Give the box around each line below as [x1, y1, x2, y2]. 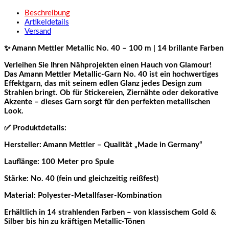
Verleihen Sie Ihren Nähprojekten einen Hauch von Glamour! [4, 61, 212, 69]
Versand [25, 27, 51, 35]
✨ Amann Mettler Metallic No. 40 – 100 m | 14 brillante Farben [4, 44, 223, 52]
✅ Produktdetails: [4, 124, 66, 132]
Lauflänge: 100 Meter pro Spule [4, 157, 114, 166]
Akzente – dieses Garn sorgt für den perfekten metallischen [4, 98, 210, 106]
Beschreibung [25, 9, 70, 17]
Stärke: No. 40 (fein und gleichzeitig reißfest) [4, 174, 158, 182]
